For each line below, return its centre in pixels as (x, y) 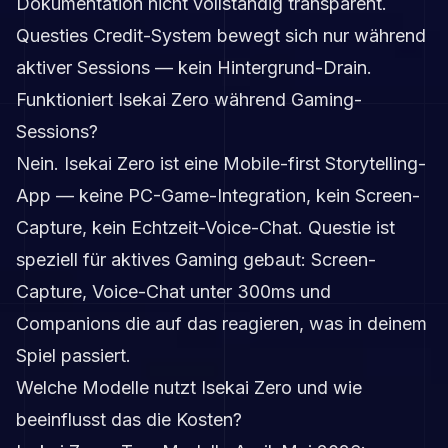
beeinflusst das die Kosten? (129, 419)
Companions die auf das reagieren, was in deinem (221, 323)
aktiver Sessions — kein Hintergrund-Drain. (194, 67)
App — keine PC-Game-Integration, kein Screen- (218, 195)
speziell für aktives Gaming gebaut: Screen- (196, 259)
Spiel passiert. (73, 355)
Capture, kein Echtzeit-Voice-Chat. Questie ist (205, 227)
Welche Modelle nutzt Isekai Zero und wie (189, 387)
